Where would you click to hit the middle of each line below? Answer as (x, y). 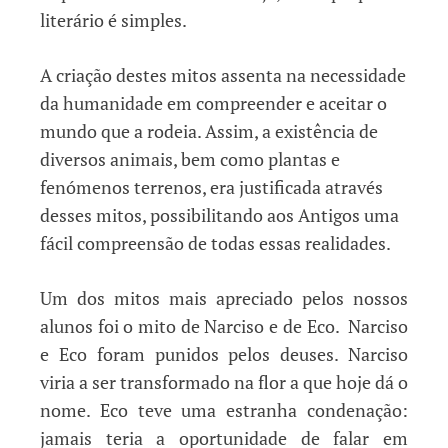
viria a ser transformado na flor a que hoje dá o (224, 382)
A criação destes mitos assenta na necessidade (223, 75)
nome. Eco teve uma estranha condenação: (224, 410)
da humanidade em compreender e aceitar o (213, 103)
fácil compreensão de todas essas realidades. (215, 243)
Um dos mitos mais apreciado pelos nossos (224, 298)
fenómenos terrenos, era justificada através (211, 187)
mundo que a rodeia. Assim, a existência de (209, 131)
